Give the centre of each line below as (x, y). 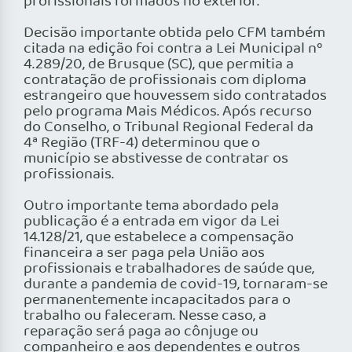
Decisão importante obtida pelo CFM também (174, 33)
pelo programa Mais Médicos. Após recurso (168, 112)
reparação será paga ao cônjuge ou (141, 332)
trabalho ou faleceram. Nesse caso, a (145, 316)
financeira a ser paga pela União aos (144, 253)
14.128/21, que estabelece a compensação (159, 238)
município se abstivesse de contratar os (156, 159)
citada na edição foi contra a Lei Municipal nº (173, 49)
